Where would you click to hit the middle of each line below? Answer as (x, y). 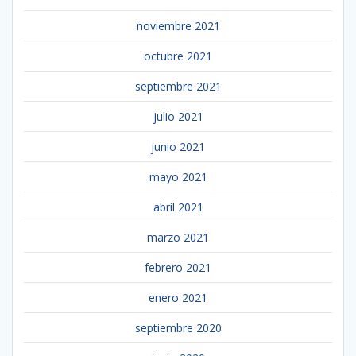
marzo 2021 (178, 237)
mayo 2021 (178, 176)
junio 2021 (178, 146)
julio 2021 (178, 116)
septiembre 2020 (178, 327)
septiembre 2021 (178, 86)
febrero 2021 (178, 267)
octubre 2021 (178, 56)
